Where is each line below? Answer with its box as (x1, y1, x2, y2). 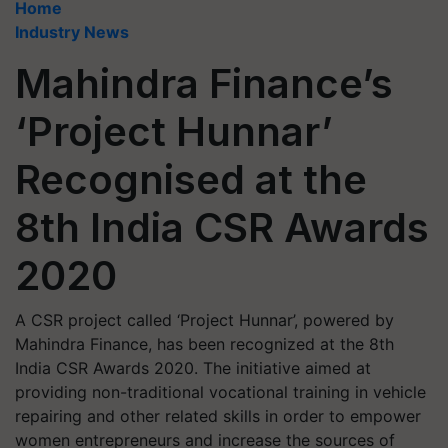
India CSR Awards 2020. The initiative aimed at (15, 358, 371, 378)
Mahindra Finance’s (15, 59, 393, 108)
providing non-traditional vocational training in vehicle (15, 382, 426, 402)
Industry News (15, 22, 129, 42)
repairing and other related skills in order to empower (15, 406, 421, 426)
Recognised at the (15, 155, 367, 204)
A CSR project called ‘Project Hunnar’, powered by (15, 310, 394, 330)
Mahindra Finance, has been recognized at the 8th (15, 334, 394, 354)
